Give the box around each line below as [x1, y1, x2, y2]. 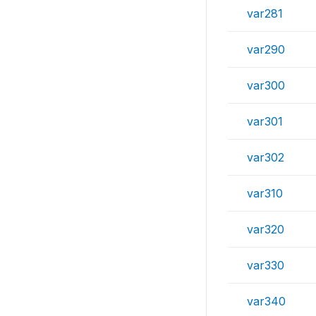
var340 [247, 294, 286, 308]
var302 [247, 150, 284, 164]
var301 [247, 114, 283, 128]
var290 [247, 42, 285, 56]
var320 [247, 222, 284, 236]
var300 [247, 78, 285, 92]
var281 [247, 6, 283, 20]
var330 [247, 258, 284, 272]
